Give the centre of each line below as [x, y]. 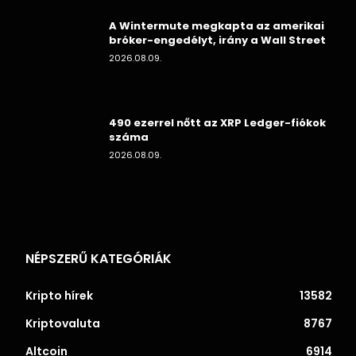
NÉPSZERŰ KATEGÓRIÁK [99, 258]
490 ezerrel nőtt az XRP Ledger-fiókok [217, 122]
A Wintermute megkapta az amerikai [217, 25]
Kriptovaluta [63, 323]
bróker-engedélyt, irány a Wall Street [217, 40]
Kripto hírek [59, 295]
